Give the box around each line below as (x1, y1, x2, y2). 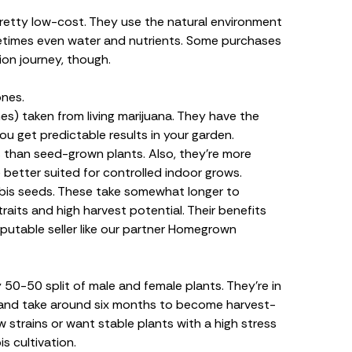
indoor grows (165, 163, 240, 181)
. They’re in (222, 277, 281, 294)
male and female (89, 277, 185, 294)
